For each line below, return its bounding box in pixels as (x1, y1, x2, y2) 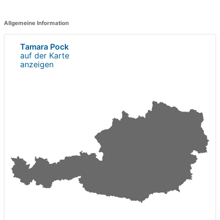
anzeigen (20, 59, 54, 69)
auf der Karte (20, 50, 69, 60)
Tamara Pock (20, 41, 69, 52)
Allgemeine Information (4, 19, 69, 27)
